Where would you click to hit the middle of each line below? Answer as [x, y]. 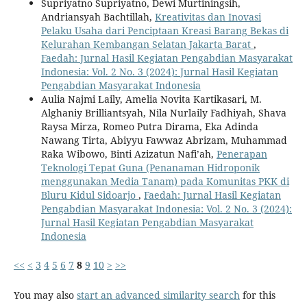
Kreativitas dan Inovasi [208, 16]
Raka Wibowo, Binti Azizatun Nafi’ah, [128, 153]
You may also [45, 295]
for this [257, 295]
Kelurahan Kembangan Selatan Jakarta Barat [147, 44]
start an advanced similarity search [158, 295]
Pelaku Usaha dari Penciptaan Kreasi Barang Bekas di [164, 30]
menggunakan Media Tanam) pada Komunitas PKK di [165, 181]
